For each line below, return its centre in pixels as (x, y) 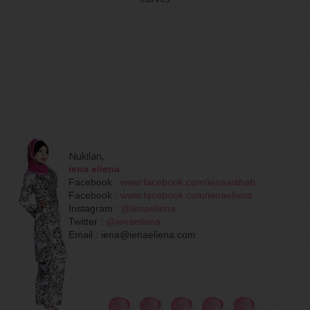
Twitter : (87, 222)
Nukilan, (86, 156)
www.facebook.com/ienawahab (188, 182)
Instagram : (95, 209)
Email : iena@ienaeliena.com (132, 235)
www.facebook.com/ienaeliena (186, 195)
